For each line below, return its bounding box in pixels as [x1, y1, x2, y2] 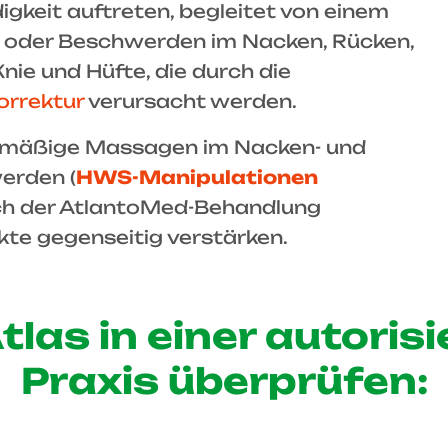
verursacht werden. [84, 90, 297, 112]
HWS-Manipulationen [76, 166, 318, 188]
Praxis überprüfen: [20, 359, 428, 403]
